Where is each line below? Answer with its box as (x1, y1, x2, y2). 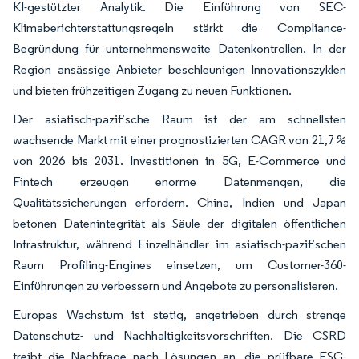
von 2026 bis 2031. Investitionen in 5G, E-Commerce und (13, 152, 346, 168)
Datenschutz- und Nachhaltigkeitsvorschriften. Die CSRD (13, 327, 346, 343)
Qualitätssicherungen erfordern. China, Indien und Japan (13, 194, 346, 210)
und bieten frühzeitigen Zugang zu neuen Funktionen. (13, 82, 292, 98)
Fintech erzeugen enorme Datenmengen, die (13, 173, 346, 189)
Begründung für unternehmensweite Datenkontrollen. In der (13, 40, 346, 56)
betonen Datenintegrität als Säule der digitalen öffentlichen (13, 215, 346, 231)
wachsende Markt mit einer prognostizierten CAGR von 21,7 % (13, 131, 346, 147)
